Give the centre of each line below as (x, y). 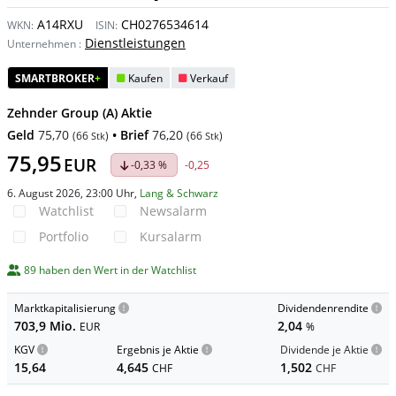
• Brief (130, 135)
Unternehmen (42, 44)
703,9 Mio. (47, 326)
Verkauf (209, 78)
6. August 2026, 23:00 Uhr (71, 193)
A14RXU (58, 24)
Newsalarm (173, 211)
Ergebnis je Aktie (157, 350)
